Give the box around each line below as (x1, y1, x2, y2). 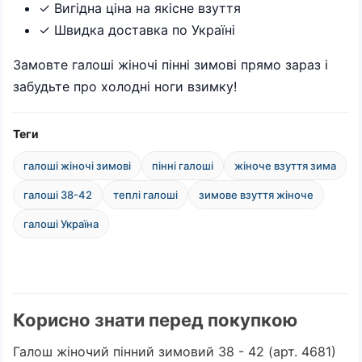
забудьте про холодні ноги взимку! (13, 78, 237, 95)
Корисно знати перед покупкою (13, 309, 297, 330)
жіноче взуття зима (234, 158, 336, 172)
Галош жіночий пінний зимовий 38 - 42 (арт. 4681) (13, 343, 336, 360)
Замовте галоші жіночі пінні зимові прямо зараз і (13, 56, 328, 73)
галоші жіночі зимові (23, 158, 131, 172)
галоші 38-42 (23, 187, 92, 201)
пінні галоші (152, 158, 213, 172)
